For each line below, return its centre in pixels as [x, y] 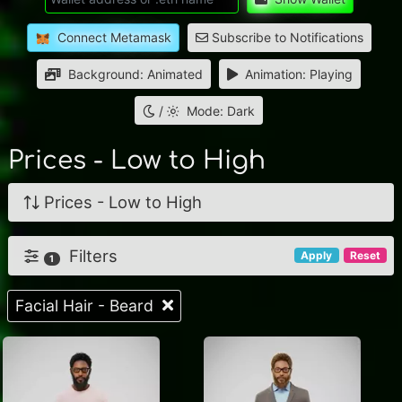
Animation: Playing [299, 74]
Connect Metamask [115, 38]
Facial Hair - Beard [89, 305]
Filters [88, 255]
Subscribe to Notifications [286, 38]
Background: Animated [136, 74]
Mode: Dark [221, 110]
